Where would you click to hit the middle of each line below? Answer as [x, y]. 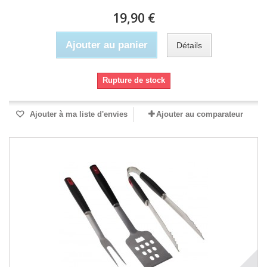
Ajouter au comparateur [200, 114]
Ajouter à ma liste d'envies [77, 114]
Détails [189, 45]
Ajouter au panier [106, 45]
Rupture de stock [133, 80]
